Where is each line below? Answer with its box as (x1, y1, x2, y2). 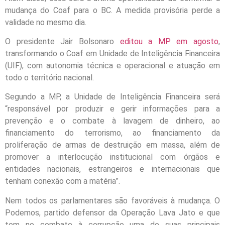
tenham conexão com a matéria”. (5, 176, 120, 186)
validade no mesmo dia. (5, 17, 86, 27)
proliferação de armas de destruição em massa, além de (5, 140, 220, 150)
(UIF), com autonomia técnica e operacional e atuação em (5, 60, 220, 70)
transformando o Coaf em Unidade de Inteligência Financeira (5, 48, 220, 58)
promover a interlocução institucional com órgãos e (5, 152, 220, 162)
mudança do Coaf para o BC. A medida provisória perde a (5, 5, 220, 15)
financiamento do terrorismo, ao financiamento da (5, 128, 220, 138)
